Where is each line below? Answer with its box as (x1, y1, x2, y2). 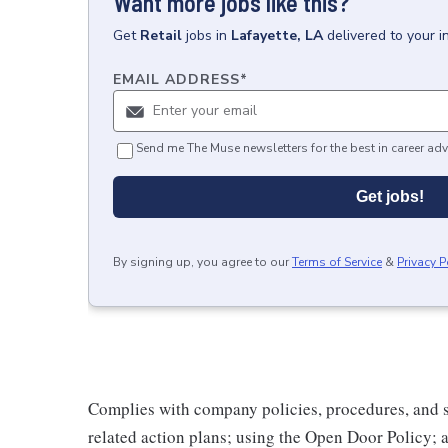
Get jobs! (356, 187, 424, 205)
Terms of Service (292, 253, 382, 270)
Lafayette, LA (231, 25, 323, 45)
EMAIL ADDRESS (113, 69, 240, 89)
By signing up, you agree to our (113, 253, 289, 270)
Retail (140, 25, 182, 45)
